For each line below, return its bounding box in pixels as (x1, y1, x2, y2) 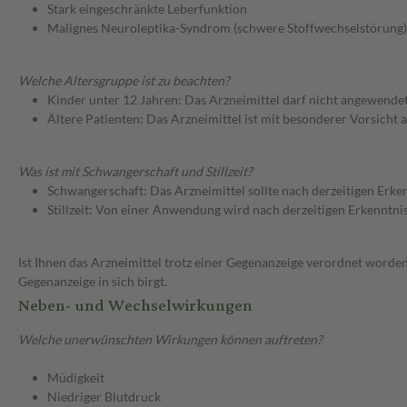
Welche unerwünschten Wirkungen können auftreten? (18, 332, 323, 348)
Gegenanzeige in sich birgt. (18, 273, 167, 290)
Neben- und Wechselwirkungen (18, 290, 253, 323)
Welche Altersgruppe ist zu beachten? (18, 73, 230, 89)
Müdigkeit (47, 370, 104, 386)
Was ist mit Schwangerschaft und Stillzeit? (18, 164, 253, 180)
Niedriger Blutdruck (47, 389, 161, 405)
